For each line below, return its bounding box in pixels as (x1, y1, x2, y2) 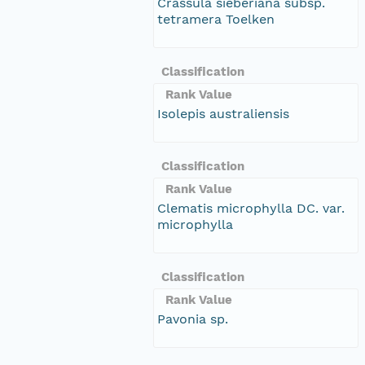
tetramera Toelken (157, 11, 275, 27)
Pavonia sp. (157, 310, 228, 327)
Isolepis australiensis (157, 105, 289, 121)
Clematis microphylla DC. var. (157, 200, 345, 216)
